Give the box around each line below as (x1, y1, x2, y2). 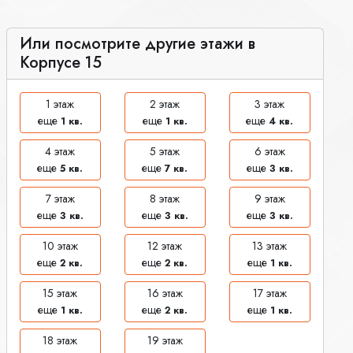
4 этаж (45, 143, 76, 159)
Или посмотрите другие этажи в (19, 32, 255, 55)
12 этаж (147, 237, 183, 254)
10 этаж (42, 237, 78, 254)
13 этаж (252, 237, 288, 254)
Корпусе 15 (19, 50, 102, 74)
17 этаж (252, 284, 287, 301)
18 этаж (43, 332, 78, 348)
